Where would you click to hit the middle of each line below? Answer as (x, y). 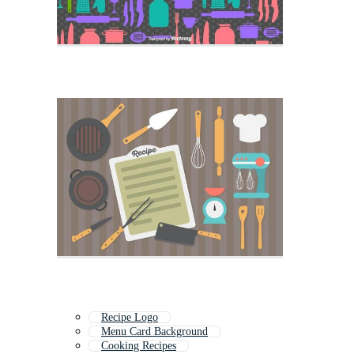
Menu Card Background (154, 332)
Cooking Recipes (139, 346)
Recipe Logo (130, 318)
